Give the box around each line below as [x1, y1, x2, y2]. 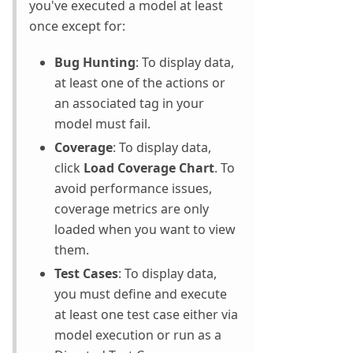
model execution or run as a [54, 326, 221, 344]
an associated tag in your [54, 95, 204, 113]
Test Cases [54, 265, 118, 283]
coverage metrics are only [54, 200, 209, 218]
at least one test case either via [54, 306, 238, 324]
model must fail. [54, 115, 150, 133]
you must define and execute [54, 285, 227, 303]
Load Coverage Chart [84, 159, 214, 177]
